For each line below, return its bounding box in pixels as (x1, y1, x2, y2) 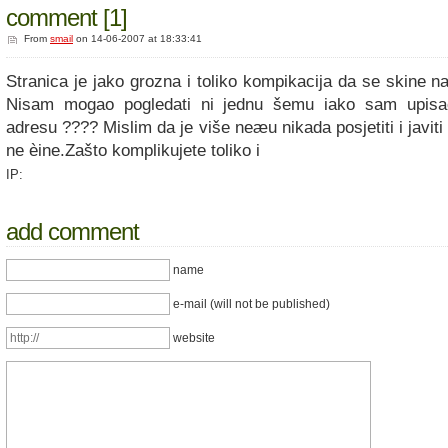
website (170, 331, 215, 346)
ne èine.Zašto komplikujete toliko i (6, 140, 260, 160)
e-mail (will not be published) (170, 297, 330, 312)
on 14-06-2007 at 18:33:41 (73, 32, 202, 44)
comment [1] (6, 4, 127, 32)
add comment (6, 217, 139, 245)
